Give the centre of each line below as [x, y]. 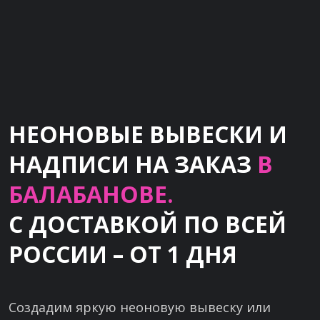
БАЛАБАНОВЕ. [91, 194]
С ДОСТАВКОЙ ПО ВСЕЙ [147, 224]
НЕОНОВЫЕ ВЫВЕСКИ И [148, 134]
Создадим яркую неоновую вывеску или [140, 307]
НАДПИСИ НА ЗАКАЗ [133, 164]
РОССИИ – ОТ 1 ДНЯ [123, 254]
